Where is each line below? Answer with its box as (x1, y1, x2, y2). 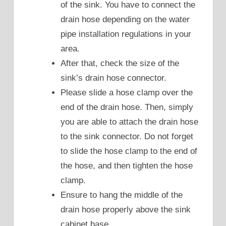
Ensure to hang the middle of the (61, 190, 183, 200)
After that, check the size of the (61, 59, 179, 69)
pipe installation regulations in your (61, 29, 191, 39)
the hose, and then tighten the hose (61, 161, 193, 171)
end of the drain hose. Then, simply (61, 102, 193, 112)
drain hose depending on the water (61, 15, 190, 25)
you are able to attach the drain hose (61, 117, 198, 127)
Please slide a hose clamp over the (61, 88, 193, 98)
